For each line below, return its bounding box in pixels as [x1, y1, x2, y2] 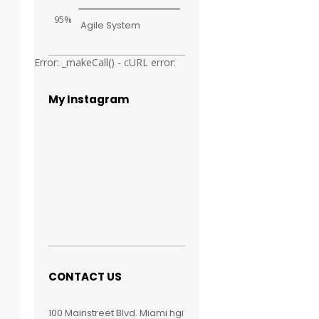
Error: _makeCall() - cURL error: [34, 56, 177, 69]
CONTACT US [48, 269, 122, 285]
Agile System [80, 19, 141, 32]
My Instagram [48, 92, 130, 107]
